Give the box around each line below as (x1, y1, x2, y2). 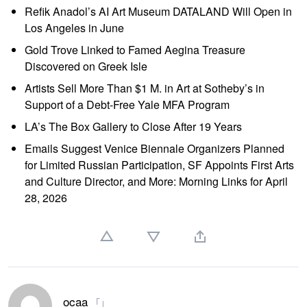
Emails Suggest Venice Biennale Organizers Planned (25, 140, 284, 156)
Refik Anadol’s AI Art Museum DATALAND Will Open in (25, 3, 292, 19)
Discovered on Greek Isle (25, 58, 147, 74)
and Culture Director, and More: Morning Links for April (25, 173, 288, 189)
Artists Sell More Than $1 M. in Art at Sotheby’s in (25, 79, 265, 96)
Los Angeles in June (25, 19, 124, 36)
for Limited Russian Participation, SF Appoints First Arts (25, 156, 294, 173)
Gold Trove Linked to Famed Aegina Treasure (25, 41, 245, 58)
